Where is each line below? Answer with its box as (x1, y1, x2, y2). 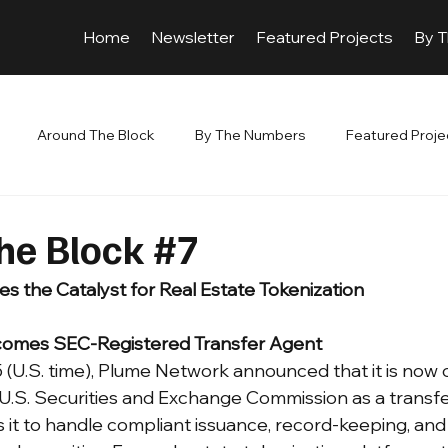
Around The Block (37, 125, 155, 144)
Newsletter (150, 27, 235, 48)
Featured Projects (256, 27, 394, 48)
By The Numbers (195, 125, 306, 144)
